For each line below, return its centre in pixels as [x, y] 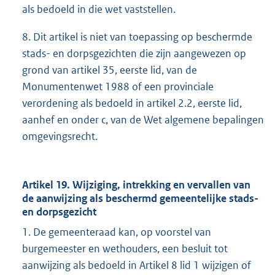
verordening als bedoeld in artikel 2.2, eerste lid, [132, 103]
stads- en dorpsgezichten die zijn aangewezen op [134, 54]
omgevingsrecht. [60, 137]
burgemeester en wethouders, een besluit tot [125, 249]
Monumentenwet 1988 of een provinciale [118, 87]
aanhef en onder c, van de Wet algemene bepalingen [143, 120]
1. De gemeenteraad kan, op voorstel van [117, 232]
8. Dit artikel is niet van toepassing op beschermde [137, 37]
